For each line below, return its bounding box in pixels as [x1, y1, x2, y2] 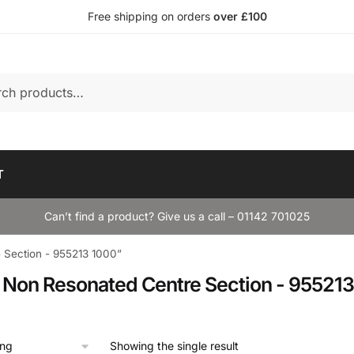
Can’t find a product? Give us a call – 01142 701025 [44, 209, 310, 223]
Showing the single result [109, 339, 239, 352]
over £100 [213, 9, 267, 23]
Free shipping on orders [87, 9, 213, 23]
